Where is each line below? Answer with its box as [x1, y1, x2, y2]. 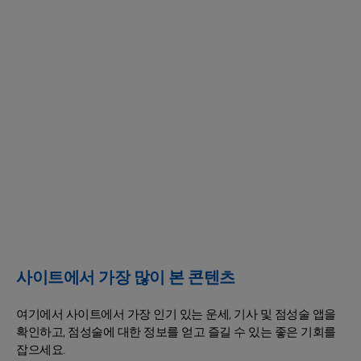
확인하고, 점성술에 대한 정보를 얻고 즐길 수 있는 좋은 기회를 [16, 323, 336, 342]
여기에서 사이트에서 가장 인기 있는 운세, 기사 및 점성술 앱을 [16, 305, 336, 324]
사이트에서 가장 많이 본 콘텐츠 [16, 266, 235, 290]
